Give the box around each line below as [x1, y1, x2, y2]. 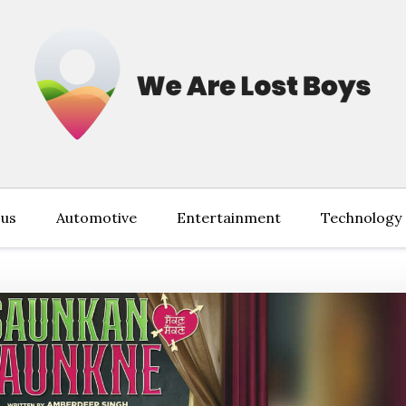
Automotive [56, 208, 137, 227]
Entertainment [177, 208, 281, 227]
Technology [321, 208, 401, 227]
